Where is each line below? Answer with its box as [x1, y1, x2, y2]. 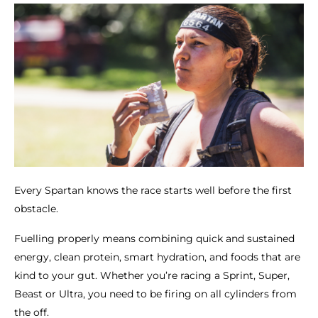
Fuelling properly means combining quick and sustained [14, 231, 295, 245]
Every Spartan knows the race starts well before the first [14, 183, 292, 197]
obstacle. [14, 202, 58, 215]
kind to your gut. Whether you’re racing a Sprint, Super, [14, 268, 290, 282]
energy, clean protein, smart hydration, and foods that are [14, 250, 300, 263]
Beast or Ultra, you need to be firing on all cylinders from [14, 287, 297, 300]
